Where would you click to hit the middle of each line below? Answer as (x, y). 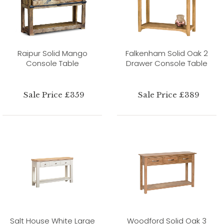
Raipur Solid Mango (52, 53)
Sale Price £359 (54, 94)
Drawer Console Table (167, 63)
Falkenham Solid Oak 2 (167, 53)
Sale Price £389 (168, 94)
